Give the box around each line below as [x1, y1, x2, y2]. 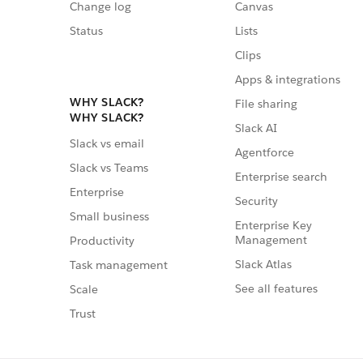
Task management [70, 257, 168, 272]
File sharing [235, 96, 297, 112]
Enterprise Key [235, 218, 312, 233]
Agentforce [235, 145, 294, 160]
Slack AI [235, 121, 277, 136]
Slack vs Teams [70, 160, 148, 175]
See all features [235, 281, 318, 297]
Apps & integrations [235, 72, 340, 88]
